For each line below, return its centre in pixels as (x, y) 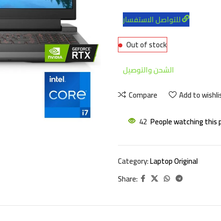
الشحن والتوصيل (148, 70)
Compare (143, 95)
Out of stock (147, 45)
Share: (128, 179)
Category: (133, 161)
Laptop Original (174, 161)
